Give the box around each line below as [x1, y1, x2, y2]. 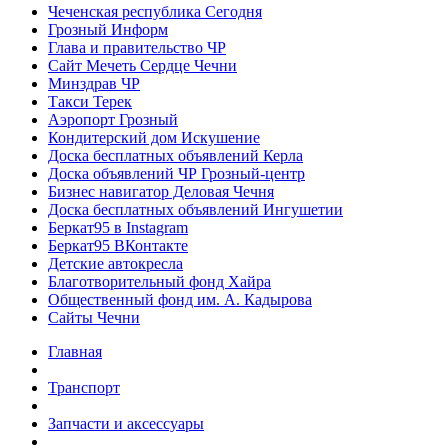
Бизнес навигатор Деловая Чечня [48, 182, 274, 200]
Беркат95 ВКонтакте [48, 236, 188, 254]
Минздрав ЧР [48, 74, 140, 92]
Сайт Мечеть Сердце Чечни [48, 56, 237, 74]
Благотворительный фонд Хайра [48, 272, 271, 290]
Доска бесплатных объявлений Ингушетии [48, 200, 343, 218]
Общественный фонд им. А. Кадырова [48, 290, 312, 308]
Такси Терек [48, 92, 132, 110]
